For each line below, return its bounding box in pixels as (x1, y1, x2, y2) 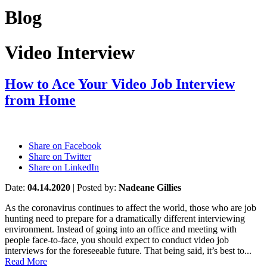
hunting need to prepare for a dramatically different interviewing (5, 213, 245, 224)
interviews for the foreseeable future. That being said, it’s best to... (5, 246, 252, 256)
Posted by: (74, 182, 119, 193)
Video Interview (5, 41, 135, 63)
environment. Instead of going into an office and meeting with (5, 224, 237, 235)
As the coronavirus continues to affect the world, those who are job (5, 203, 256, 213)
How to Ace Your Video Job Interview (5, 76, 235, 92)
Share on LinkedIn (29, 162, 99, 173)
